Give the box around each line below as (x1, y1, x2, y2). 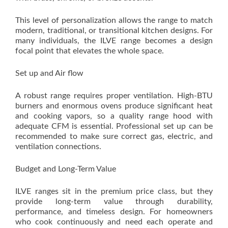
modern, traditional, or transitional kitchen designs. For (15, 26, 213, 35)
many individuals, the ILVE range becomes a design (15, 37, 213, 45)
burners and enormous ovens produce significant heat (15, 102, 213, 110)
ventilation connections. (15, 142, 101, 151)
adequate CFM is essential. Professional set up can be (15, 122, 213, 130)
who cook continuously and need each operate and (15, 218, 213, 226)
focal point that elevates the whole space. (15, 47, 164, 55)
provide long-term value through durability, (15, 197, 213, 206)
